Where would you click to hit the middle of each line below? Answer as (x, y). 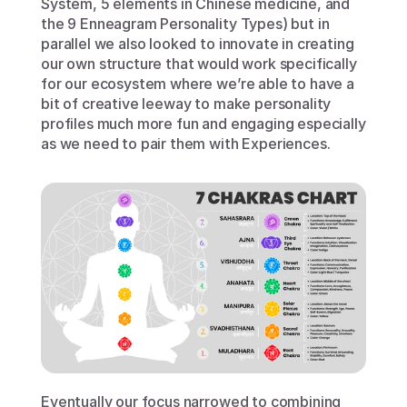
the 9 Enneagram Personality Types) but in (185, 24)
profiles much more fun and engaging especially (203, 124)
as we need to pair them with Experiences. (186, 144)
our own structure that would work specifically (199, 64)
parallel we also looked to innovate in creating (198, 44)
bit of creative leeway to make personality (186, 104)
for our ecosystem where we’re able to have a (198, 84)
